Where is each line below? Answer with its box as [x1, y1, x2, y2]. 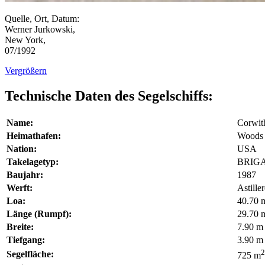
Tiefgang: [7, 234, 45, 245]
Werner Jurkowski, [5, 24, 75, 35]
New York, [5, 35, 46, 46]
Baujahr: [7, 169, 43, 180]
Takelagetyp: [7, 156, 59, 167]
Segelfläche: [7, 248, 54, 259]
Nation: [7, 143, 37, 154]
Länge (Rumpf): [7, 208, 72, 219]
